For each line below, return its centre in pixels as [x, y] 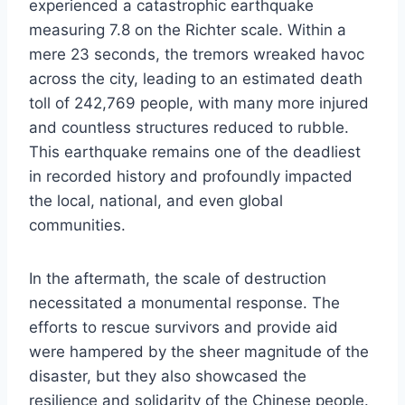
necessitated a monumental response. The [184, 303]
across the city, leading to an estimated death [196, 79]
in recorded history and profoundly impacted [191, 177]
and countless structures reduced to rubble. [189, 128]
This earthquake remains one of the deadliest [195, 152]
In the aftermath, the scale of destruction [178, 279]
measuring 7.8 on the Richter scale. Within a [188, 30]
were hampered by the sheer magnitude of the [199, 352]
